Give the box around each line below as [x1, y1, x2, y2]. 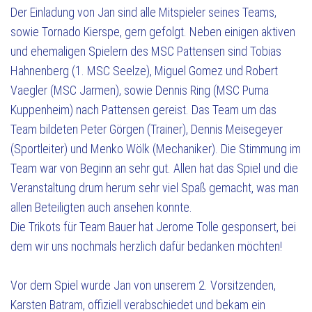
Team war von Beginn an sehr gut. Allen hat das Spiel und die [10, 161, 298, 175]
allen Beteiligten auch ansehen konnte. [10, 200, 192, 214]
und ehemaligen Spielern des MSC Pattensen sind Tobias [10, 44, 281, 58]
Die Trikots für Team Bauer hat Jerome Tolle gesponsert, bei [10, 219, 296, 234]
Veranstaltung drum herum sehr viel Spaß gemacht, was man [10, 180, 299, 195]
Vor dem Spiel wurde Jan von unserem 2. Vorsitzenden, [10, 278, 276, 292]
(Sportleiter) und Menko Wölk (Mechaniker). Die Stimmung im [10, 141, 301, 156]
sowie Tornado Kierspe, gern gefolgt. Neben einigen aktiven [10, 24, 295, 39]
